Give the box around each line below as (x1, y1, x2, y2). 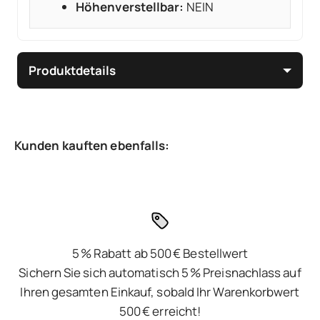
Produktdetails (29, 62, 116, 79)
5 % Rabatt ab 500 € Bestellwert (71, 245, 249, 262)
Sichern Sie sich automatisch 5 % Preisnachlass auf (19, 264, 301, 281)
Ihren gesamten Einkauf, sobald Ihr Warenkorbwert (20, 284, 300, 301)
